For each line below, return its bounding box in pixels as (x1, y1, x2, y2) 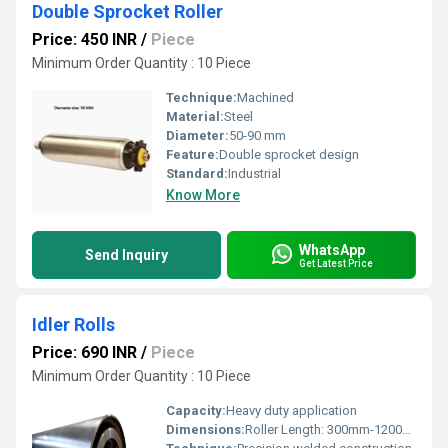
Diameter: (166, 128, 229, 143)
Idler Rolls (32, 314, 115, 335)
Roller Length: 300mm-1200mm (245, 422, 402, 437)
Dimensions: (166, 422, 245, 437)
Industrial (228, 166, 281, 181)
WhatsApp (299, 241, 365, 258)
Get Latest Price (299, 257, 373, 269)
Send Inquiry (85, 247, 168, 263)
